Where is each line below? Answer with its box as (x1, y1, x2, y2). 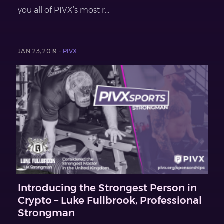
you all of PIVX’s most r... (18, 5, 109, 15)
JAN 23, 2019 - (18, 47, 63, 55)
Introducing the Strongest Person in (18, 181, 197, 194)
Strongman (18, 206, 75, 219)
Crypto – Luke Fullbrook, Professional (18, 194, 202, 206)
